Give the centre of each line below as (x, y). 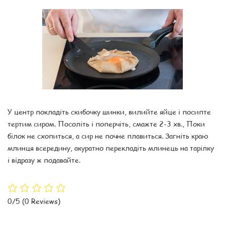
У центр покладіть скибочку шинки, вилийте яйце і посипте (109, 111)
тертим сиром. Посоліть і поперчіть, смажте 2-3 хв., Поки (106, 123)
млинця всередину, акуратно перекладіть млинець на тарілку (111, 147)
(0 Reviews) (41, 201)
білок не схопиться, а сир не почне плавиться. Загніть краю (108, 135)
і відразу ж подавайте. (44, 159)
